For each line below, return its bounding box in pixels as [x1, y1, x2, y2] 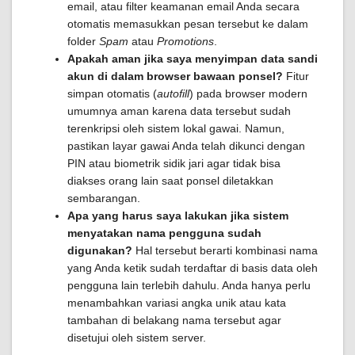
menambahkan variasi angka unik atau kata [67, 296, 286, 309]
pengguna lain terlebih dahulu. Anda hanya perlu [67, 279, 311, 292]
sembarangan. [67, 192, 140, 204]
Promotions [157, 35, 214, 48]
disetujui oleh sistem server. [67, 331, 206, 344]
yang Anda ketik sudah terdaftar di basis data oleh [67, 261, 318, 274]
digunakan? [67, 244, 132, 257]
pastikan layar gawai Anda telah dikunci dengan [67, 139, 305, 152]
